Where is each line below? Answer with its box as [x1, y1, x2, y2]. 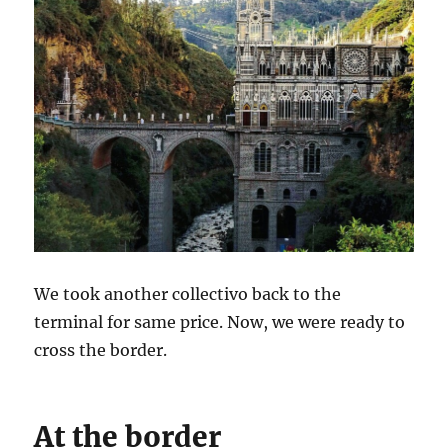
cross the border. [34, 339, 168, 360]
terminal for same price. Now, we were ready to [34, 311, 406, 332]
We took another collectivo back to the [34, 283, 342, 304]
